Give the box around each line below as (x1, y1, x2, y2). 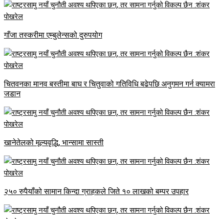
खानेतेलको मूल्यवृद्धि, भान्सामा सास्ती (4, 138, 104, 148)
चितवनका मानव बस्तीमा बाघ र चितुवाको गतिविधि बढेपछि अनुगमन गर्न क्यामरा (4, 79, 215, 89)
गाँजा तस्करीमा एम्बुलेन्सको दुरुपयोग (4, 30, 102, 40)
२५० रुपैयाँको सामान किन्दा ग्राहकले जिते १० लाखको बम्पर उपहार (4, 187, 189, 197)
